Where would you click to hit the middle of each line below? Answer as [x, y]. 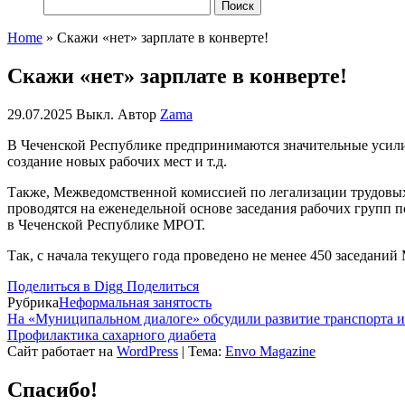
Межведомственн [108, 192]
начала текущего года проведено [150, 255]
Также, [30, 192]
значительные [327, 145]
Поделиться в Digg [65, 286]
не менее [279, 255]
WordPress [147, 351]
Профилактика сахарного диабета [112, 334]
